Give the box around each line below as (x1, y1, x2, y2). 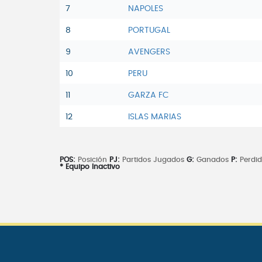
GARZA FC (128, 91, 169, 100)
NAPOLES (128, 5, 163, 13)
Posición (75, 156, 109, 164)
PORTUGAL (128, 26, 170, 35)
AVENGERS (128, 48, 170, 57)
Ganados (194, 156, 231, 164)
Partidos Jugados (122, 156, 187, 164)
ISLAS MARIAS (128, 113, 181, 122)
